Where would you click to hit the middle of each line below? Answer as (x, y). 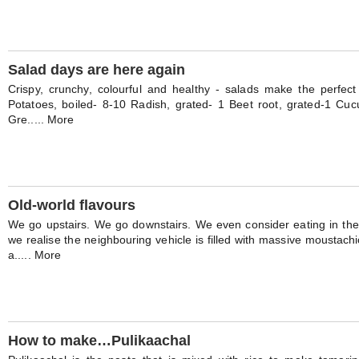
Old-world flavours (72, 205)
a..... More (35, 255)
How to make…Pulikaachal (99, 341)
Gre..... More (41, 119)
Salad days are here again (97, 70)
